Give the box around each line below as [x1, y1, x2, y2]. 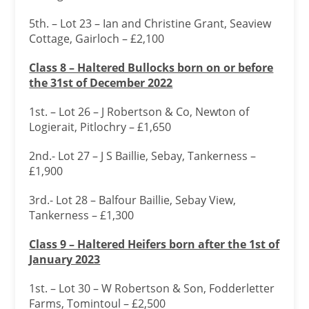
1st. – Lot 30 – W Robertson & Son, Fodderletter [29, 281, 275, 296]
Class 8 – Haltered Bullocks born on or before [29, 60, 274, 75]
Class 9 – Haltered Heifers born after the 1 [29, 237, 256, 252]
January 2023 [29, 252, 101, 267]
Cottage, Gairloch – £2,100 [29, 31, 168, 46]
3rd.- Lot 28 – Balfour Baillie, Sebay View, [29, 192, 237, 208]
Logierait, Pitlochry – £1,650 [29, 119, 177, 134]
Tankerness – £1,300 [29, 208, 137, 223]
